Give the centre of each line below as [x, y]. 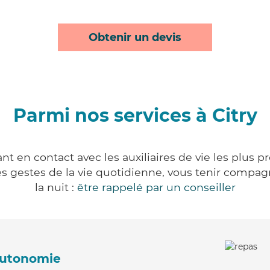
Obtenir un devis [135, 37]
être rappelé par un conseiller [156, 187]
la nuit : [56, 187]
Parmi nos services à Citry [135, 115]
